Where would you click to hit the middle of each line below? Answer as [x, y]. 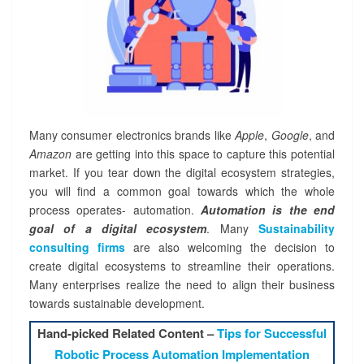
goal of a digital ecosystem [118, 229]
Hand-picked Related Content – [127, 334]
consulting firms [77, 247]
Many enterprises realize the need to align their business [182, 285]
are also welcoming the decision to [230, 247]
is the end [304, 210]
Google [290, 135]
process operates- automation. [115, 210]
